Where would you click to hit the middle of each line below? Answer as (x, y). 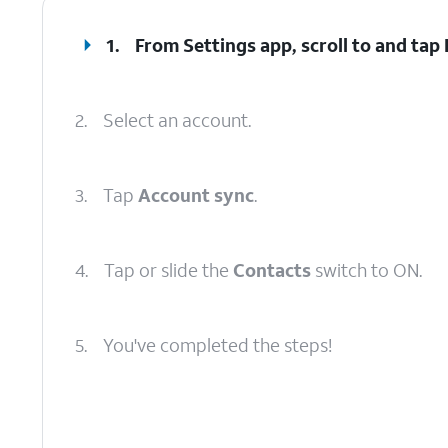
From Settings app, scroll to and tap (290, 45)
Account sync (196, 195)
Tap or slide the (168, 270)
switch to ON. (366, 270)
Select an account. (177, 120)
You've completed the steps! (217, 345)
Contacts (272, 270)
